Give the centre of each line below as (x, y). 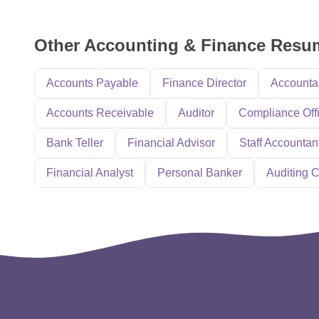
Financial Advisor (171, 143)
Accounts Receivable (100, 113)
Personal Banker (200, 173)
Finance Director (204, 83)
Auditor (196, 113)
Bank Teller (75, 143)
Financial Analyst (90, 173)
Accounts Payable (92, 83)
